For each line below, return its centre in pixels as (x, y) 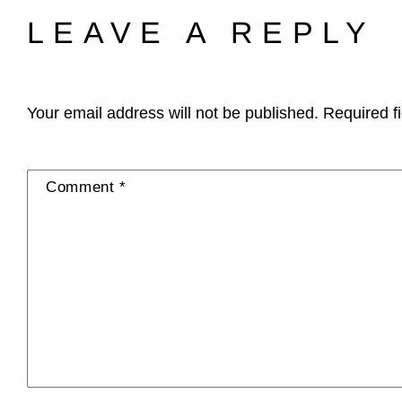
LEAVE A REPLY (201, 33)
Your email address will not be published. (173, 114)
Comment (83, 188)
